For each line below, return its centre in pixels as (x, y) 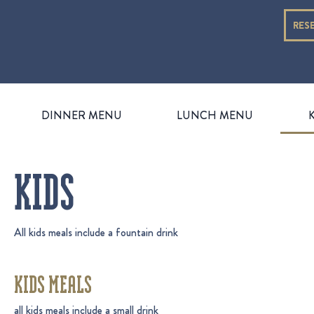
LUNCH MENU (215, 115)
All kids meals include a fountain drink (96, 232)
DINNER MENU (82, 115)
